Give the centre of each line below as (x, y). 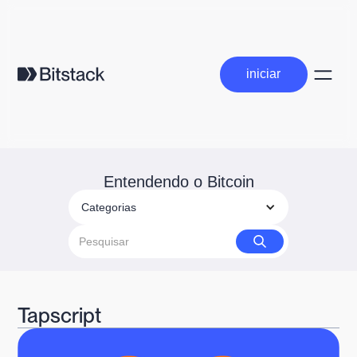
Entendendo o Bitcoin (178, 182)
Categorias (109, 208)
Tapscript (60, 316)
